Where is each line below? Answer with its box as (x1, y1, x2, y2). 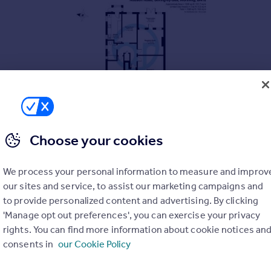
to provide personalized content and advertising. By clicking (3, 195, 259, 206)
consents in (3, 238, 56, 250)
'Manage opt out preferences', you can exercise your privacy (3, 209, 260, 221)
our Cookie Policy (58, 238, 131, 250)
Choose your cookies (30, 132, 163, 149)
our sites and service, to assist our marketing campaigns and (3, 180, 264, 192)
